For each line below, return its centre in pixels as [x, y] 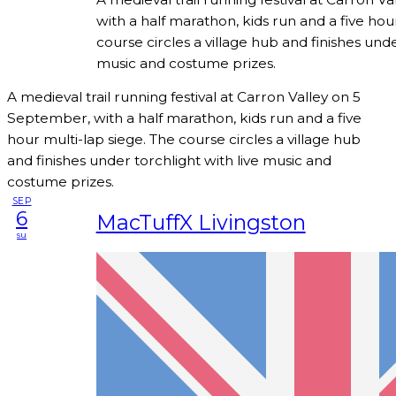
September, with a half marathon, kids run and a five [184, 118]
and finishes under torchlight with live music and [169, 161]
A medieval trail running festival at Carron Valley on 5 [184, 97]
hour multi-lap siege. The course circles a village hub [184, 140]
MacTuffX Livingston [201, 222]
